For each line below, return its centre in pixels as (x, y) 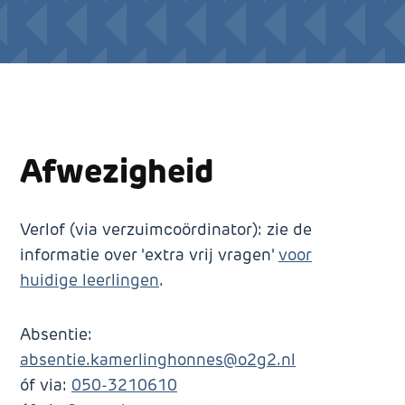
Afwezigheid (117, 171)
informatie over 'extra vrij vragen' (149, 255)
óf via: (46, 385)
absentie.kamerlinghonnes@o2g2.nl (158, 360)
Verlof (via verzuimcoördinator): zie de (166, 230)
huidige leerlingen (89, 280)
